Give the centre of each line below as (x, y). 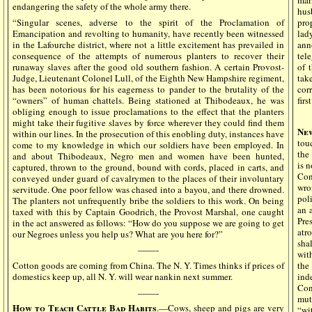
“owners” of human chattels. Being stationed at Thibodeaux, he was (148, 100)
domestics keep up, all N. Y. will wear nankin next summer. (123, 276)
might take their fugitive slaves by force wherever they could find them (148, 122)
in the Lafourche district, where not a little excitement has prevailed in (148, 44)
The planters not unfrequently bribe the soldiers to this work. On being (148, 200)
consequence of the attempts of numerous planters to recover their (148, 55)
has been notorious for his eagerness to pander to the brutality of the (148, 89)
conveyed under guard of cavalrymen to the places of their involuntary (148, 178)
